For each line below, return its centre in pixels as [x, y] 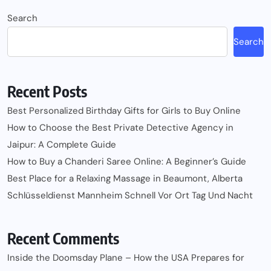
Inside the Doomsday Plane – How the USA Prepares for [126, 258]
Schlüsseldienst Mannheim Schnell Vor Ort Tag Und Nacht [130, 196]
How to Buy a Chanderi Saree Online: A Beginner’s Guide [127, 162]
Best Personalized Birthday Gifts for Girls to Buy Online [124, 111]
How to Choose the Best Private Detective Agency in [120, 128]
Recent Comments [63, 239]
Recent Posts [47, 92]
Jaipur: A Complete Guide [62, 145]
